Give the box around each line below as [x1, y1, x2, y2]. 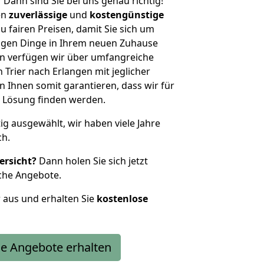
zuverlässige [9, 8, 67, 21]
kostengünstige [90, 8, 164, 21]
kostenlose [97, 192, 148, 205]
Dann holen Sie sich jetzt [37, 154, 148, 167]
